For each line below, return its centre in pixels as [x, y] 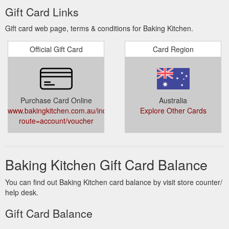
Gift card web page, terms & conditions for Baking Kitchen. [99, 28]
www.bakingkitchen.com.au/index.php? [70, 110]
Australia [173, 100]
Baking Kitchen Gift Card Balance [106, 164]
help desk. [22, 192]
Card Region [173, 49]
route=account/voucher [56, 120]
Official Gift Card [56, 49]
